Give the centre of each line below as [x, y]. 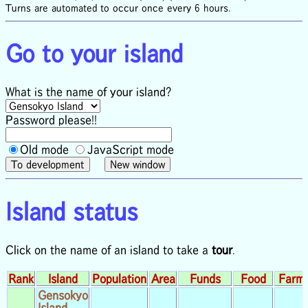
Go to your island [94, 54]
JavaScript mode [130, 150]
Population [119, 278]
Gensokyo [63, 295]
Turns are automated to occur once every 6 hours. [118, 8]
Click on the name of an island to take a [109, 249]
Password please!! [51, 120]
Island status [72, 211]
